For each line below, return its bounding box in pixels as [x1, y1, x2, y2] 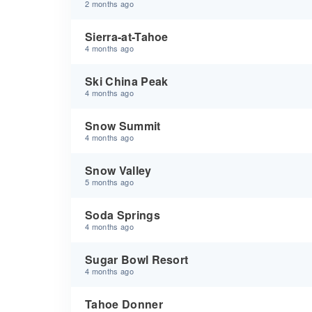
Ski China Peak [85, 73, 169, 89]
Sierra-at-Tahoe [85, 29, 169, 45]
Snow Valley [85, 162, 152, 178]
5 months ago [85, 176, 134, 187]
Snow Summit [85, 118, 161, 134]
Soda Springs [85, 207, 160, 223]
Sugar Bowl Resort [85, 251, 189, 267]
